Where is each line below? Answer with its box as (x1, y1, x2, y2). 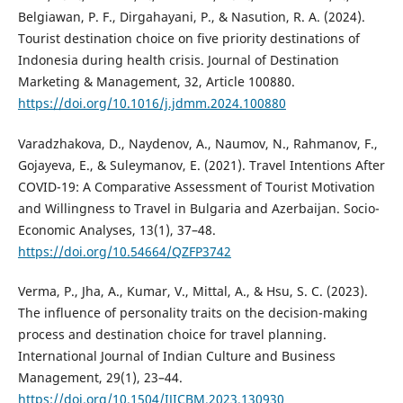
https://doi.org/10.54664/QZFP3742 (17, 242, 231, 260)
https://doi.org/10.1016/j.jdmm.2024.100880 (17, 94, 286, 112)
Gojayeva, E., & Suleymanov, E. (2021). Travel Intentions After (17, 156, 385, 174)
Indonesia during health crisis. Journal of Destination (17, 51, 339, 69)
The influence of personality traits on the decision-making (17, 303, 368, 321)
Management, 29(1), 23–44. (17, 368, 183, 386)
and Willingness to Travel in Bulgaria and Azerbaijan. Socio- (17, 199, 380, 217)
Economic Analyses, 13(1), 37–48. (17, 220, 216, 238)
